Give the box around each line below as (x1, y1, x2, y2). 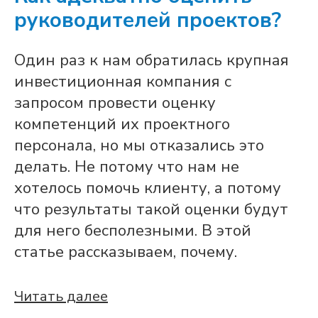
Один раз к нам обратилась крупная (14, 50, 289, 71)
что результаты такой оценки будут (14, 199, 288, 220)
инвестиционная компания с (14, 71, 231, 92)
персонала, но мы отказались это (14, 135, 264, 156)
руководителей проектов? (14, 6, 281, 34)
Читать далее (14, 287, 108, 306)
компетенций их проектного (14, 114, 230, 135)
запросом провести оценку (14, 92, 216, 114)
